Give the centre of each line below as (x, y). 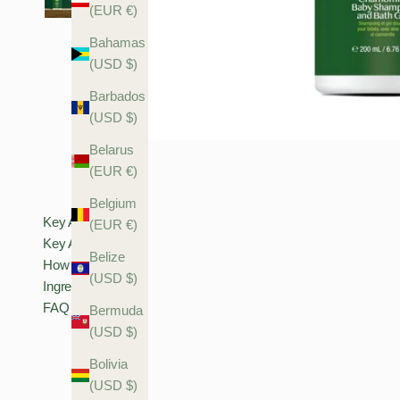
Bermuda (116, 311)
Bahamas (117, 43)
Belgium (113, 204)
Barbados (117, 96)
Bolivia (108, 364)
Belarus (112, 150)
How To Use (78, 265)
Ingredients (75, 287)
